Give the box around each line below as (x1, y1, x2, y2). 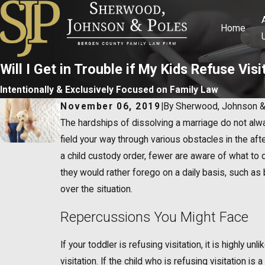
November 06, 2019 (60, 101, 161, 112)
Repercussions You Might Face (60, 208, 248, 225)
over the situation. (60, 184, 132, 195)
